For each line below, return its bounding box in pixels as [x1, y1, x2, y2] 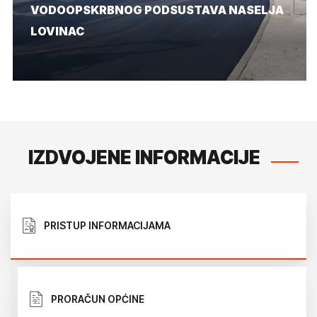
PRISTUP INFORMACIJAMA [44, 219, 171, 232]
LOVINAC [30, 24, 84, 39]
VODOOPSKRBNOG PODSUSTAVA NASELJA [30, 3, 284, 18]
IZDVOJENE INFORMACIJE [28, 146, 260, 169]
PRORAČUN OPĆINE [51, 293, 144, 306]
